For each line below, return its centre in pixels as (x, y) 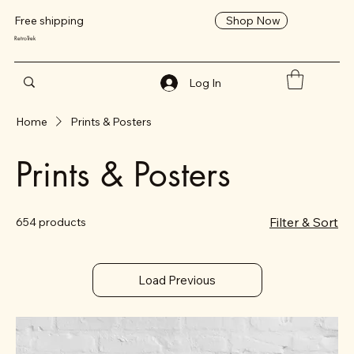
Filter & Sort (304, 222)
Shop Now (253, 20)
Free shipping (51, 21)
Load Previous (177, 280)
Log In (205, 83)
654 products (51, 222)
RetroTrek (24, 39)
